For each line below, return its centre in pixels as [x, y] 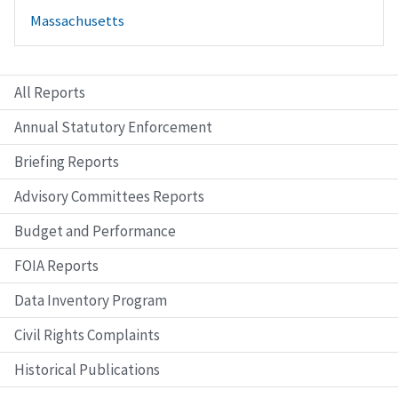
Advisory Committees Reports [109, 197]
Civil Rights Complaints [87, 335]
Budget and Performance [95, 231]
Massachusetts [77, 21]
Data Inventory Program [91, 301]
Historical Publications [87, 370]
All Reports [50, 93]
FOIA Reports [56, 266]
